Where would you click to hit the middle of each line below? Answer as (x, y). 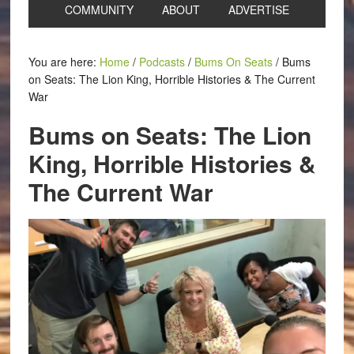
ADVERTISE (258, 9)
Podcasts (162, 62)
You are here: (64, 62)
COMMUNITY (99, 9)
